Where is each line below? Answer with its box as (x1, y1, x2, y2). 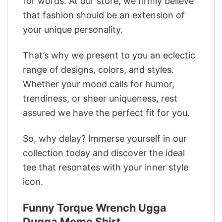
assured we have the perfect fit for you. (23, 107, 190, 118)
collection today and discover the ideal (23, 148, 185, 159)
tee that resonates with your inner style (23, 162, 188, 173)
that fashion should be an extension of (23, 9, 185, 20)
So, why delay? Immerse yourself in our (23, 133, 187, 144)
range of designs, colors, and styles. (23, 64, 174, 75)
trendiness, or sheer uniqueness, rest (23, 93, 177, 104)
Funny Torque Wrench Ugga (23, 201, 166, 214)
